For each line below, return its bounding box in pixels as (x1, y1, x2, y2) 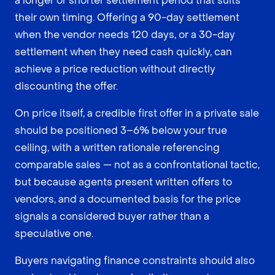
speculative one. (15, 227, 93, 241)
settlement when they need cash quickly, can (15, 45, 232, 59)
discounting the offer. (15, 80, 118, 93)
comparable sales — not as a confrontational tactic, (15, 158, 260, 172)
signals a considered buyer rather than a (15, 210, 209, 223)
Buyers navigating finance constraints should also (15, 254, 255, 268)
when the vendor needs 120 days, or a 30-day (15, 28, 235, 42)
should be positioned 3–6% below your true (15, 124, 227, 137)
